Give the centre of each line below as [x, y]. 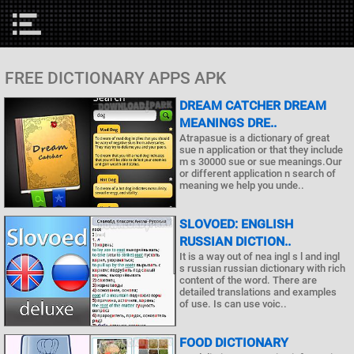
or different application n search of [258, 173]
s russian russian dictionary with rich [262, 268]
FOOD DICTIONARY [234, 343]
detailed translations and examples [258, 292]
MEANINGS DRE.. [228, 123]
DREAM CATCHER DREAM [253, 105]
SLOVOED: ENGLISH [236, 224]
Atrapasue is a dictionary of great [254, 138]
